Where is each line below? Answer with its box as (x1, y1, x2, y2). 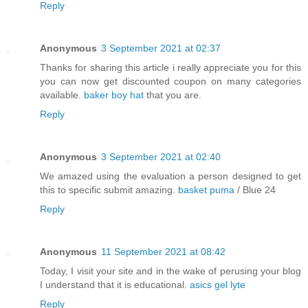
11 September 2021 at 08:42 (101, 245, 225, 257)
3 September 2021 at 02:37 (101, 42, 221, 54)
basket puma (178, 184, 234, 195)
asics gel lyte (190, 278, 245, 290)
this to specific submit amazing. (40, 184, 178, 195)
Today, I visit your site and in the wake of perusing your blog (40, 265, 301, 276)
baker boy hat (84, 89, 144, 100)
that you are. (144, 89, 201, 100)
